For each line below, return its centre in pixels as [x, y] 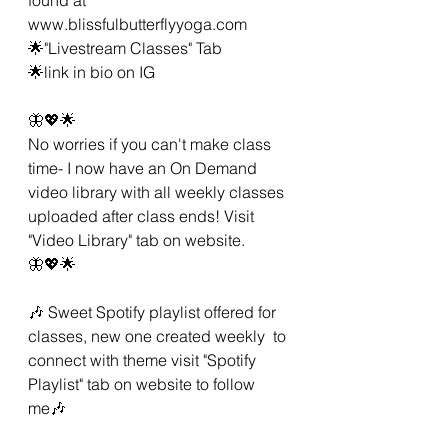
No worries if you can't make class [151, 143]
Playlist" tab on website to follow [143, 383]
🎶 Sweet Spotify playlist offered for [154, 311]
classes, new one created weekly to [159, 335]
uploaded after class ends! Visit [143, 215]
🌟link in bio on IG [93, 71]
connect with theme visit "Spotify [144, 359]
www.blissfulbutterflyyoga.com [137, 23]
